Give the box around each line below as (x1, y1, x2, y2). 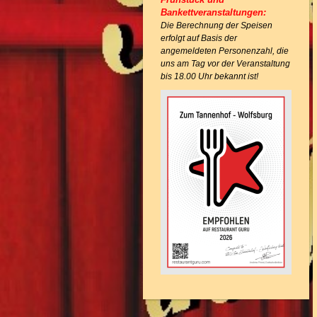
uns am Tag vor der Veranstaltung (161, 59, 290, 69)
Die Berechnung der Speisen (161, 21, 272, 30)
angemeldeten (161, 46, 219, 56)
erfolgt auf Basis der (161, 33, 237, 43)
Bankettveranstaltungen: (161, 7, 266, 18)
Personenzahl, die (219, 46, 289, 56)
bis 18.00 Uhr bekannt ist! (161, 71, 258, 81)
